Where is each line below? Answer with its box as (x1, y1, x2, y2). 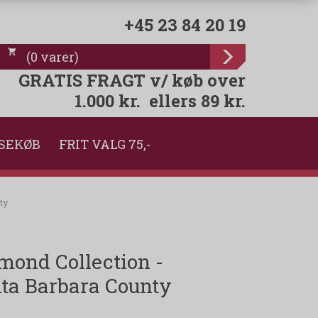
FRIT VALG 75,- (59, 136, 150, 153)
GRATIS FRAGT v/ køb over (18, 69, 246, 91)
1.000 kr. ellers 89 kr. (75, 89, 246, 111)
